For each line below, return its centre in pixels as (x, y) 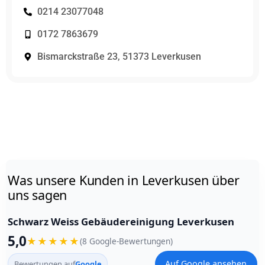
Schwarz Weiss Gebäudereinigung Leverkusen (121, 221)
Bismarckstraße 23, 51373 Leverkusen (119, 56)
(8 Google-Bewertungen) (127, 241)
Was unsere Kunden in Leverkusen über (124, 180)
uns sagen (38, 195)
